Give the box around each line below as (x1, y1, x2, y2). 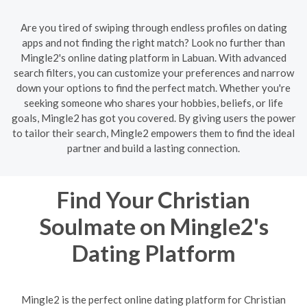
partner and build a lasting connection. (67, 141, 240, 154)
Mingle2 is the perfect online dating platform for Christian (21, 293, 286, 306)
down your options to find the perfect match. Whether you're (16, 81, 291, 94)
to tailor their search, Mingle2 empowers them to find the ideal (12, 126, 295, 139)
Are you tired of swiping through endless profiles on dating (20, 21, 287, 34)
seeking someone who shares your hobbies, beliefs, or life (24, 96, 283, 109)
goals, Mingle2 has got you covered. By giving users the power (11, 111, 296, 124)
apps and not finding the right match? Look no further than (22, 36, 285, 49)
